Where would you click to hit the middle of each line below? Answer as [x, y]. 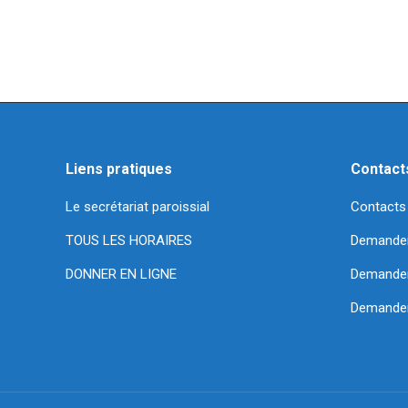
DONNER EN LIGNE [121, 274]
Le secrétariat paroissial [139, 206]
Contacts [378, 206]
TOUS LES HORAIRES [129, 240]
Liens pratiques [119, 168]
